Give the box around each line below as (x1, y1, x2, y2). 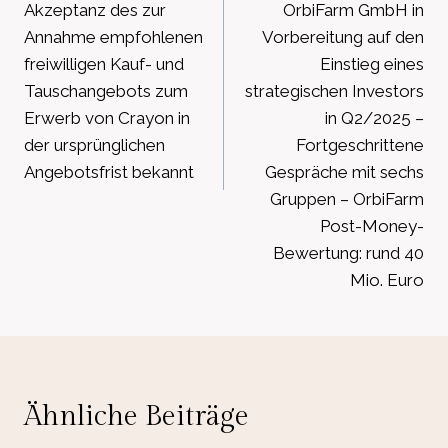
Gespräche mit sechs (265, 161, 424, 182)
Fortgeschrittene (296, 134, 424, 155)
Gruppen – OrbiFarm (270, 188, 424, 209)
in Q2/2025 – (325, 107, 424, 128)
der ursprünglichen (24, 134, 165, 155)
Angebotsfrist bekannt (24, 161, 194, 182)
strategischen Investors (245, 80, 424, 101)
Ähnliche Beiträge (24, 399, 249, 433)
